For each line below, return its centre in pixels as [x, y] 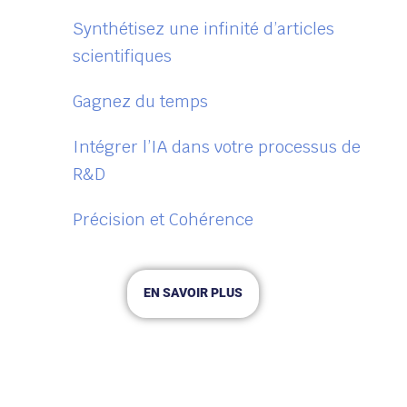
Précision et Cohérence [163, 220]
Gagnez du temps [140, 102]
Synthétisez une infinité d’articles [203, 29]
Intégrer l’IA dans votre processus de [217, 147]
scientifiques [122, 56]
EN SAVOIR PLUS [193, 293]
